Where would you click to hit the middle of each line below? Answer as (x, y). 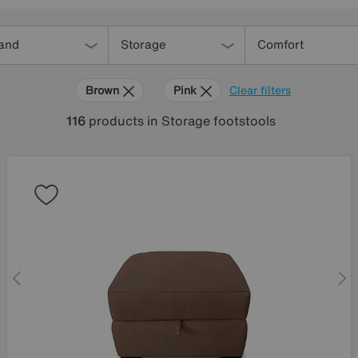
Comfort (280, 44)
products (116, 121)
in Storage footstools (211, 121)
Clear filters (260, 90)
